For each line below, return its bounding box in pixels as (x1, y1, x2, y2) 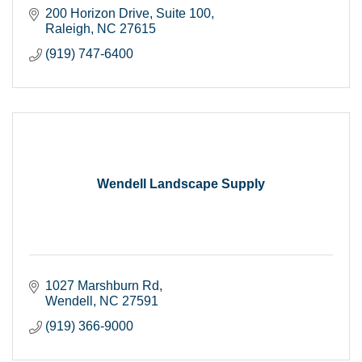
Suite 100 (156, 6, 211, 20)
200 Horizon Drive (45, 6, 149, 20)
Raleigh (45, 21, 90, 36)
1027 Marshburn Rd (45, 278, 159, 293)
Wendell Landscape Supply (97, 176, 265, 191)
